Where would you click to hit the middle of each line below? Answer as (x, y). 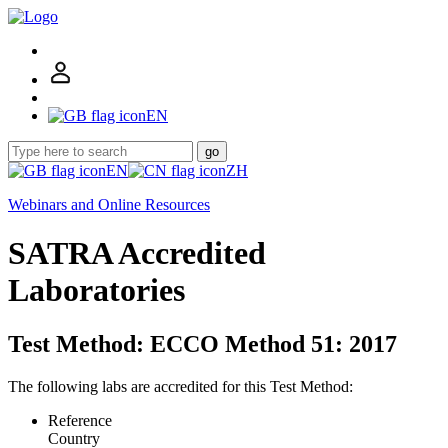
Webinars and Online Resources (109, 204)
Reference (80, 420)
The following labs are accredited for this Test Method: (180, 386)
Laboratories (96, 290)
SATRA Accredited (137, 253)
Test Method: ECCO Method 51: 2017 (202, 343)
